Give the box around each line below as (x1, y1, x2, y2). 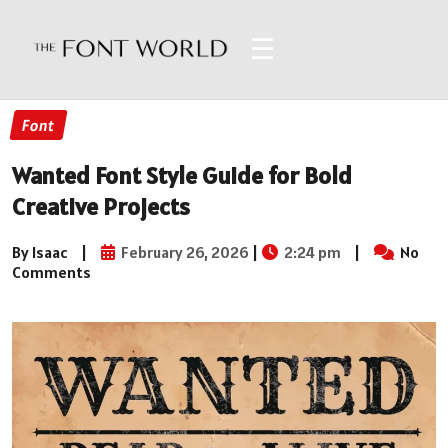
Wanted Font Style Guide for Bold (12, 159, 352, 191)
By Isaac (12, 241, 68, 262)
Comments (12, 261, 91, 282)
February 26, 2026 (118, 241, 249, 262)
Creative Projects (12, 190, 190, 222)
